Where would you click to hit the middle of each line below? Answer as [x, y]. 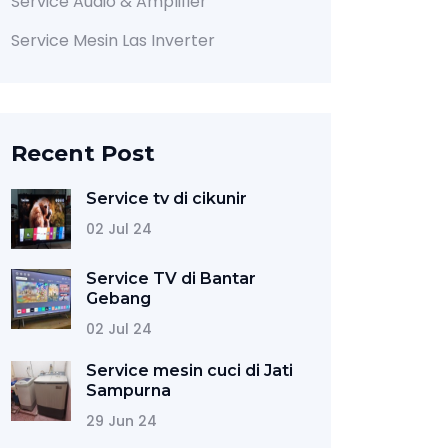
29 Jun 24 [121, 421]
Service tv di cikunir [166, 198]
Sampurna [128, 390]
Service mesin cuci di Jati [189, 370]
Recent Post [83, 153]
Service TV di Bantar [171, 278]
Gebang [118, 298]
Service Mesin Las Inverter [113, 40]
